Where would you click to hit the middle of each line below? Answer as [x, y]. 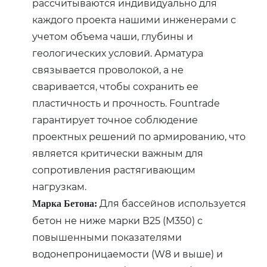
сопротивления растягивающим [114, 169]
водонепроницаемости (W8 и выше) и [128, 253]
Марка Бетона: [65, 203]
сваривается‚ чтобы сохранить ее [116, 86]
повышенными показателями [107, 237]
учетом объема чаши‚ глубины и [113, 36]
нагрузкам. [60, 186]
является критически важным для [118, 153]
